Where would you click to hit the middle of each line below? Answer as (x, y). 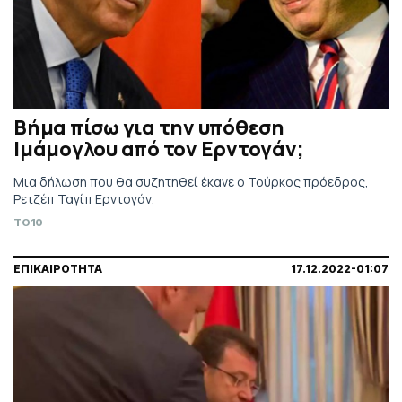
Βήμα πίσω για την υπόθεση (149, 127)
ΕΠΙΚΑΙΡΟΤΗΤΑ (58, 268)
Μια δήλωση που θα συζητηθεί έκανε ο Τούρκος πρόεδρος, (191, 181)
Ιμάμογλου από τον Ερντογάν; (159, 149)
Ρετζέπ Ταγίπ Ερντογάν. (84, 198)
